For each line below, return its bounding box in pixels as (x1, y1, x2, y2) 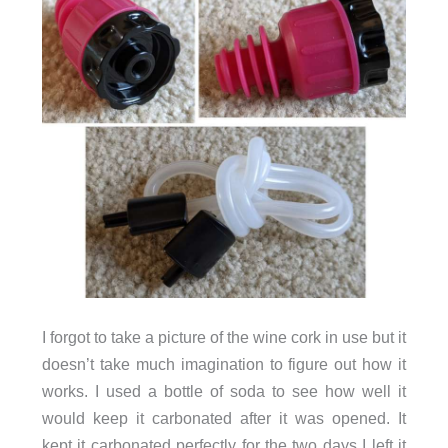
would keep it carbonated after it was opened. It (41, 408, 407, 427)
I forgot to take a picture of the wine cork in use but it (41, 327, 407, 346)
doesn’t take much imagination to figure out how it (41, 354, 407, 373)
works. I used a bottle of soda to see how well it (41, 381, 407, 400)
